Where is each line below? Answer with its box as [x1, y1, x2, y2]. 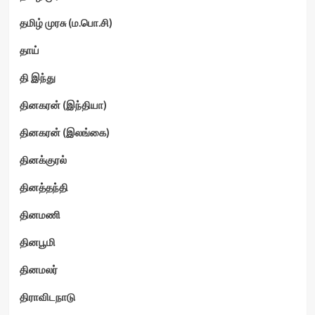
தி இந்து [19, 70, 56, 84]
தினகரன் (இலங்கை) [19, 125, 110, 139]
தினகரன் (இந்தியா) [19, 98, 107, 111]
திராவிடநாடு [19, 290, 75, 303]
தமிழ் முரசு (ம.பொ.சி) [19, 15, 112, 29]
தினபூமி [19, 235, 56, 248]
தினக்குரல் [19, 153, 67, 166]
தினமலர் [19, 262, 58, 276]
